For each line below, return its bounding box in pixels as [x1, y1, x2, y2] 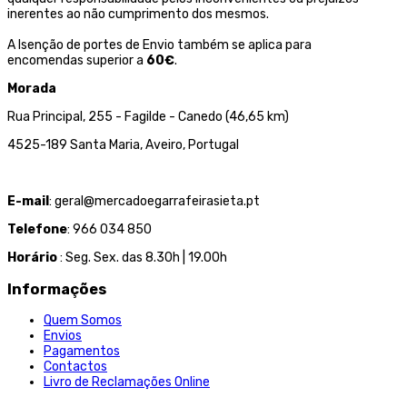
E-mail [7, 194, 49, 210]
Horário [7, 250, 60, 266]
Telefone [7, 222, 67, 238]
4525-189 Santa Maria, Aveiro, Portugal [7, 137, 239, 154]
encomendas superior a [7, 53, 146, 69]
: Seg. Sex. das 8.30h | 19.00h [60, 250, 227, 266]
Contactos [44, 359, 107, 375]
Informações [7, 280, 106, 298]
